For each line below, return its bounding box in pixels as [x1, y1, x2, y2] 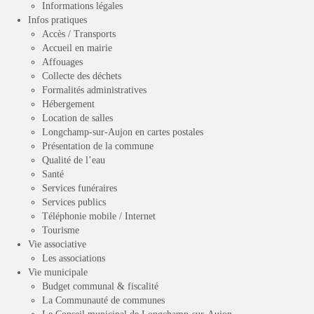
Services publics [42, 197, 106, 208]
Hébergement [42, 99, 95, 110]
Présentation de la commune [42, 141, 153, 152]
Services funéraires [42, 183, 117, 194]
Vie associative [28, 239, 86, 250]
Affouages [42, 57, 83, 68]
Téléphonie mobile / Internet [42, 211, 156, 222]
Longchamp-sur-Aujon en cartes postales [42, 127, 203, 138]
